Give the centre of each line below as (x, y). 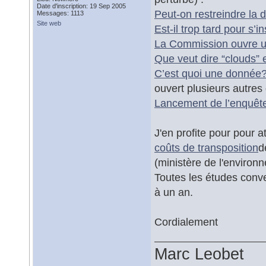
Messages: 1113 (60, 13)
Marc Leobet (199, 254)
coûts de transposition (206, 148)
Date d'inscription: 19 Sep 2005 (81, 6)
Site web (49, 23)
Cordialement (186, 222)
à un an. (174, 192)
